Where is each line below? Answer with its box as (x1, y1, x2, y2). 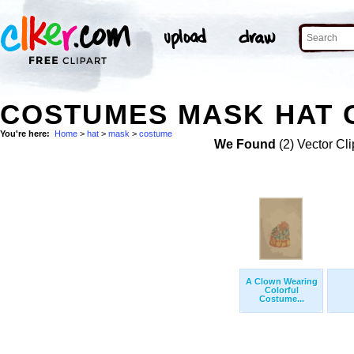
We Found (213, 137, 276, 152)
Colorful (264, 285, 299, 296)
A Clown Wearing (245, 277, 318, 287)
